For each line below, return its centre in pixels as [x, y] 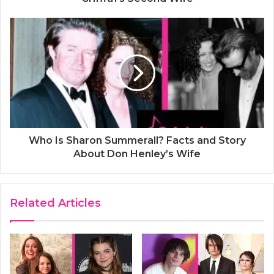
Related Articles [55, 203]
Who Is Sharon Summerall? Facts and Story [137, 141]
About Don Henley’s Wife [137, 154]
